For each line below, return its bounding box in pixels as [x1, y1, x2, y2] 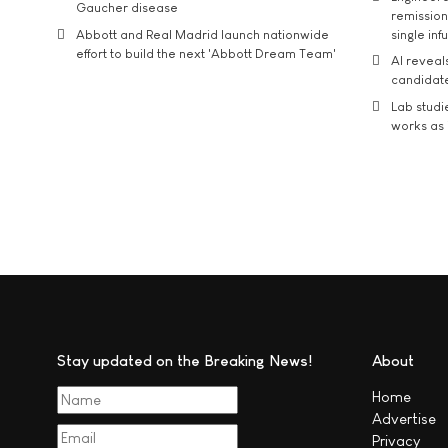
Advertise [372, 409, 436, 427]
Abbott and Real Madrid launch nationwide [76, 26, 329, 42]
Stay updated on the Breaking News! [57, 351, 313, 369]
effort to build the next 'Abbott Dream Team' [76, 45, 336, 61]
